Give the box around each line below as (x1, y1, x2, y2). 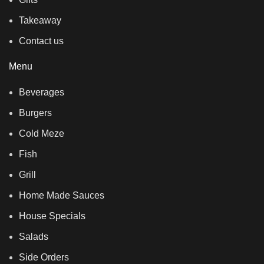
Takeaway (19, 15, 61, 26)
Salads (19, 232, 48, 242)
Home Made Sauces (19, 190, 104, 201)
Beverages (19, 87, 64, 98)
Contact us (19, 36, 64, 47)
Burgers (19, 108, 52, 118)
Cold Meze (19, 128, 64, 139)
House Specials (19, 211, 85, 222)
